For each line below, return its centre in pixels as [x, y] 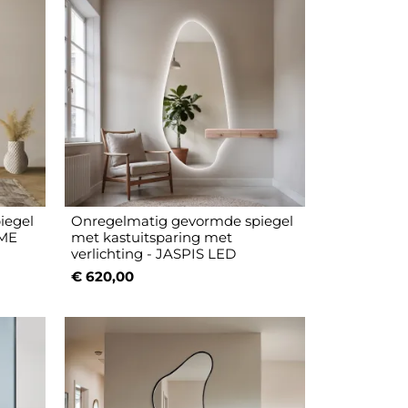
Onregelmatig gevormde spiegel [183, 221]
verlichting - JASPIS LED [154, 254]
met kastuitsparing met [152, 238]
